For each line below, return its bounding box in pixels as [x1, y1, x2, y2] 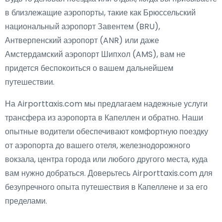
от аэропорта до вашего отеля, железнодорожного [5, 140, 190, 151]
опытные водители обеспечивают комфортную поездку [5, 126, 208, 137]
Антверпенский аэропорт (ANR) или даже [5, 35, 159, 46]
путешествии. [5, 76, 55, 88]
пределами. [5, 195, 47, 207]
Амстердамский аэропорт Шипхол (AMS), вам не [5, 49, 185, 60]
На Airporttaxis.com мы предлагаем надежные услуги [5, 98, 208, 110]
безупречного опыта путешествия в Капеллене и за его [5, 181, 208, 193]
